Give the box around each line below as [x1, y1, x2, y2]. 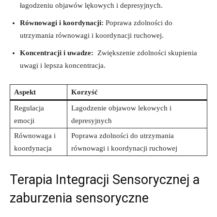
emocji [14, 116, 34, 124]
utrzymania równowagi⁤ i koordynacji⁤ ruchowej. [20, 31, 164, 39]
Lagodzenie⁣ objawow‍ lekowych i [71, 104, 171, 112]
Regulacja [14, 104, 44, 112]
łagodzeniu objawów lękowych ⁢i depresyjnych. [20, 1, 163, 9]
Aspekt [14, 88, 36, 96]
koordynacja [14, 144, 52, 152]
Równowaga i [14, 131, 56, 139]
